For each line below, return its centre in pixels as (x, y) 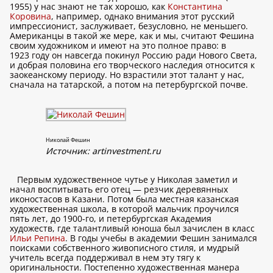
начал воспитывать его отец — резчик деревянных (119, 189)
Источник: (69, 151)
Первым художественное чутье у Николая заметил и (127, 179)
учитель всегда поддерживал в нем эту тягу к (105, 257)
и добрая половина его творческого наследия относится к (132, 65)
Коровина (30, 16)
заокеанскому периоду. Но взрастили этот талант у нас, (127, 75)
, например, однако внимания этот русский (143, 16)
